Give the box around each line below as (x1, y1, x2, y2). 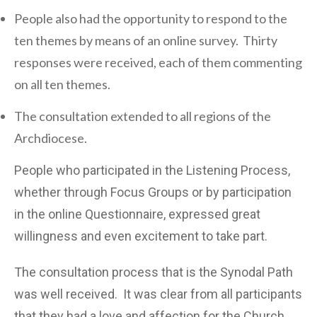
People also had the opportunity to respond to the (14, 10, 287, 26)
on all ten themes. (14, 76, 110, 92)
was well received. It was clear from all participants (14, 286, 302, 301)
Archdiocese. (14, 129, 87, 146)
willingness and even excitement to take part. (14, 228, 267, 243)
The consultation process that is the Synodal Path (14, 264, 293, 279)
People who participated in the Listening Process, (14, 162, 290, 178)
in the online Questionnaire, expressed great (14, 206, 260, 221)
